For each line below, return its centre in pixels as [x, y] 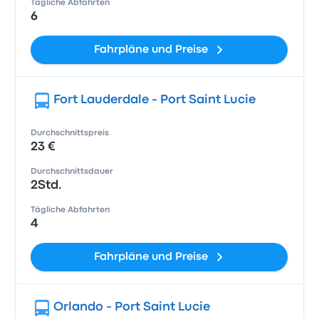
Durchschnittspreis [70, 133]
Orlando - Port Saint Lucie [132, 307]
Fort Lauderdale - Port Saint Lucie [155, 100]
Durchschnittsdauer [72, 172]
